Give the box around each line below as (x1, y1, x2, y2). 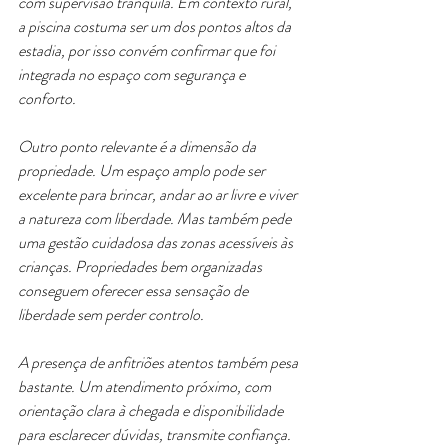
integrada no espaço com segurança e (18, 63, 248, 86)
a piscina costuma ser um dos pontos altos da (18, 15, 294, 38)
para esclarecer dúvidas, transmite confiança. (18, 423, 294, 446)
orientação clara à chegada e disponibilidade (18, 399, 286, 422)
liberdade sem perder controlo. (18, 303, 204, 326)
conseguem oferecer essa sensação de (18, 279, 251, 302)
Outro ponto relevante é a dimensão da (18, 135, 259, 158)
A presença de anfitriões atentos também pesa (18, 351, 301, 374)
